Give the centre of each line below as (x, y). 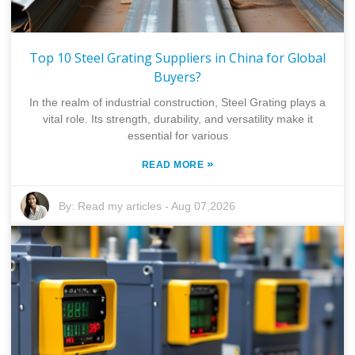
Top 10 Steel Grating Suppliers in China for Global (177, 57)
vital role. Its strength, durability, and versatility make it (177, 118)
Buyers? (177, 76)
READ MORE (174, 164)
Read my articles (120, 206)
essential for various (177, 135)
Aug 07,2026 (204, 206)
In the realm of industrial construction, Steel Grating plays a (177, 102)
